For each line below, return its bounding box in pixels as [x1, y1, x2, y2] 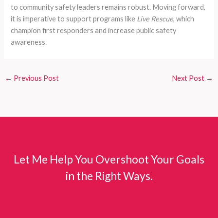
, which [173, 15, 195, 23]
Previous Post [12, 73, 59, 82]
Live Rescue [137, 15, 174, 23]
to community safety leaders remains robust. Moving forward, [11, 3, 206, 12]
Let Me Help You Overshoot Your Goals [14, 152, 204, 166]
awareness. [11, 38, 47, 47]
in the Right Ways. [65, 169, 153, 183]
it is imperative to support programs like [11, 15, 137, 23]
